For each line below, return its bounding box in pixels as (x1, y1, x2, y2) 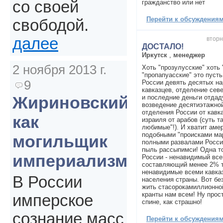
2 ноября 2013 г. (12, 62, 107, 78)
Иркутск (141, 51, 167, 59)
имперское (12, 192, 93, 210)
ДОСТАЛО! (141, 42, 184, 51)
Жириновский (12, 93, 129, 112)
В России (12, 173, 82, 192)
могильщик (12, 132, 108, 151)
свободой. (12, 16, 89, 35)
